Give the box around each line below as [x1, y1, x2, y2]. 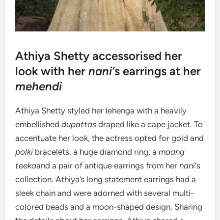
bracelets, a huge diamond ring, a [35, 146, 159, 157]
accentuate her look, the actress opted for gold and [15, 133, 204, 143]
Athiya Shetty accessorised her [15, 48, 183, 63]
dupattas [61, 119, 97, 129]
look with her [15, 63, 89, 78]
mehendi [15, 79, 62, 93]
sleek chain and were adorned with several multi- [15, 188, 194, 198]
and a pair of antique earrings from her [36, 160, 180, 170]
